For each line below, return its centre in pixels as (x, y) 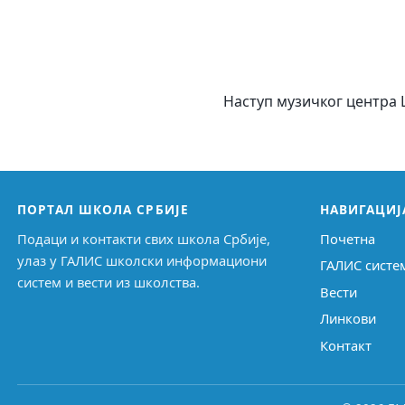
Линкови (348, 319)
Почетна (347, 238)
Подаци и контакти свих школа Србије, (144, 238)
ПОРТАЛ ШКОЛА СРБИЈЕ (103, 210)
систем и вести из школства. (109, 282)
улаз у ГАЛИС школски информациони (142, 260)
